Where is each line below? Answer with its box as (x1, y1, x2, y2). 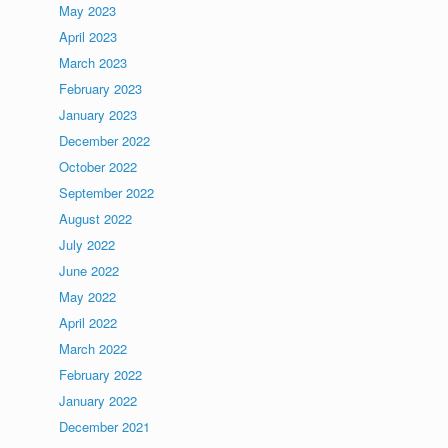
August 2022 (59, 209, 133, 228)
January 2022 (59, 391, 138, 410)
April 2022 (59, 313, 118, 332)
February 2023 (59, 79, 143, 98)
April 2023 (59, 27, 118, 46)
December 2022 (59, 131, 151, 150)
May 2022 (59, 287, 117, 306)
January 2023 (59, 105, 138, 124)
